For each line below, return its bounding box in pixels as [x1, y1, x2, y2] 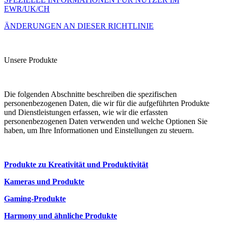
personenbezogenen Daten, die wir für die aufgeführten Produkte [4, 99, 209, 108]
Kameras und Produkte [4, 177, 84, 186]
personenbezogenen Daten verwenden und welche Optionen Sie [4, 117, 207, 126]
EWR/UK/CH [4, 5, 50, 14]
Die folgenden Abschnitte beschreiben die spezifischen [4, 90, 177, 99]
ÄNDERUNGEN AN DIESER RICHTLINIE [4, 22, 154, 31]
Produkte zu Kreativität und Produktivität [4, 160, 148, 169]
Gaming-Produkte [4, 194, 66, 203]
